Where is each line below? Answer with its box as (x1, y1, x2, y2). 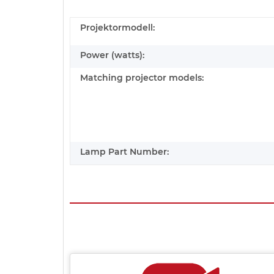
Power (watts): (80, 50, 144, 61)
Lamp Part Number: (80, 146, 169, 158)
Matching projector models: (80, 72, 204, 84)
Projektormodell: (80, 22, 155, 34)
